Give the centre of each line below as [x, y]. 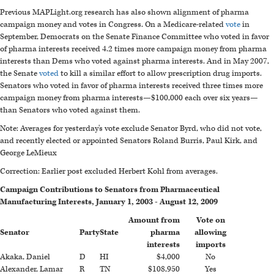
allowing [210, 233]
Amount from [154, 220]
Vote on [210, 220]
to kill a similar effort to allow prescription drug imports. [160, 74]
